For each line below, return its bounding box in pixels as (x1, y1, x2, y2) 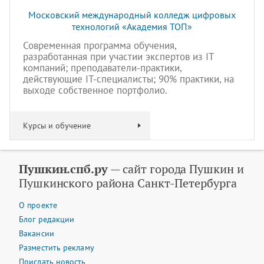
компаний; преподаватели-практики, (23, 61, 181, 74)
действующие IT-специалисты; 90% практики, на (23, 72, 234, 85)
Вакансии (19, 228, 54, 239)
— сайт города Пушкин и (107, 161, 244, 177)
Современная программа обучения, (23, 39, 176, 52)
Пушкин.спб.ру (19, 161, 108, 177)
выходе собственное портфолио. (23, 84, 167, 97)
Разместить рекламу (19, 242, 94, 253)
